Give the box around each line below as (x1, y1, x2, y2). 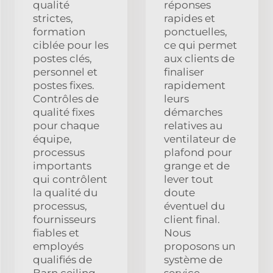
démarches (164, 105, 222, 118)
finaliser (164, 65, 204, 78)
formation (33, 25, 85, 38)
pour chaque (33, 119, 99, 132)
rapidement (164, 79, 225, 91)
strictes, (33, 12, 73, 24)
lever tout (164, 172, 213, 185)
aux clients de (164, 52, 235, 65)
